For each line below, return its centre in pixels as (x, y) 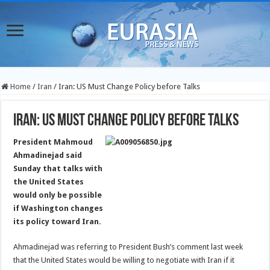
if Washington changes (58, 208)
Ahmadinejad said (48, 155)
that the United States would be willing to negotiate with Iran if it (124, 260)
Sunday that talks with (58, 168)
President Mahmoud (53, 142)
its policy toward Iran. (58, 221)
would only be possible (58, 195)
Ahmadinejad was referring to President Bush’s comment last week (128, 247)
